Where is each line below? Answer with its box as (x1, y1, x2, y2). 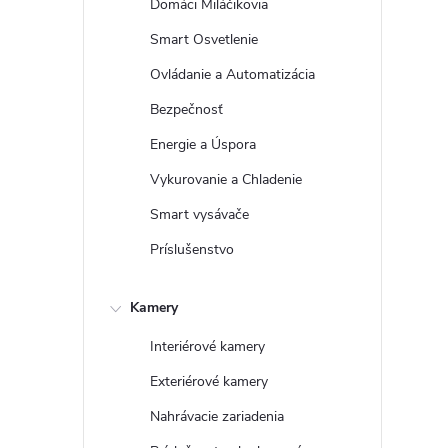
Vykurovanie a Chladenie (150, 170, 302, 189)
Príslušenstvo (150, 240, 234, 259)
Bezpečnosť (150, 100, 223, 119)
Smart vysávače (150, 205, 249, 224)
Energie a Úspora (150, 135, 256, 154)
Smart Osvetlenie (150, 30, 258, 49)
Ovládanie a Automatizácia (150, 65, 315, 84)
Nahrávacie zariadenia (150, 407, 284, 426)
